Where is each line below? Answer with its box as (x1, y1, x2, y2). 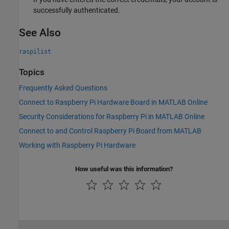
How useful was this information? (75, 165, 173, 173)
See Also (19, 26, 61, 39)
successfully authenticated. (33, 6, 120, 14)
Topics (19, 67, 44, 77)
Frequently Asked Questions (19, 84, 107, 92)
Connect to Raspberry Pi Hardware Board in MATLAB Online (19, 98, 208, 106)
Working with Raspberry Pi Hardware (19, 141, 135, 149)
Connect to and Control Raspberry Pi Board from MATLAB (19, 127, 201, 135)
